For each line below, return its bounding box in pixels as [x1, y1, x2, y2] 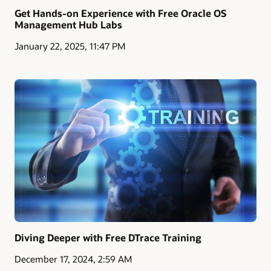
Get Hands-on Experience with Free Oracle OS [15, 6, 227, 19]
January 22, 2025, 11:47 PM [15, 40, 125, 53]
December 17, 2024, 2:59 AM [15, 252, 132, 265]
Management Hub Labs [15, 18, 122, 31]
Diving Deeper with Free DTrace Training [15, 230, 201, 244]
